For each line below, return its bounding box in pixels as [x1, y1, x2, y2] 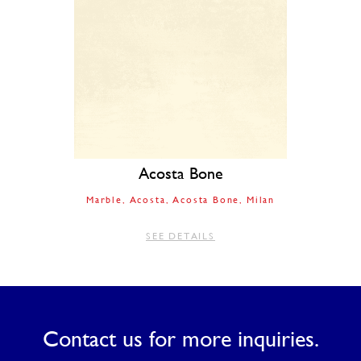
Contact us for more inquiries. [42, 326, 319, 352]
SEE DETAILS [146, 230, 215, 243]
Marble [86, 194, 122, 206]
